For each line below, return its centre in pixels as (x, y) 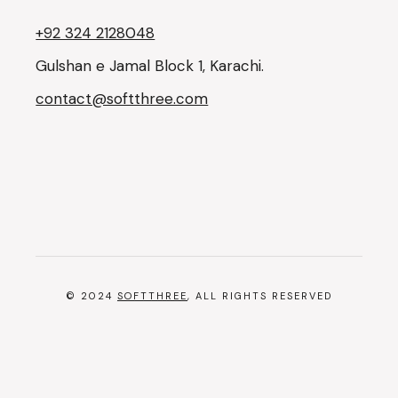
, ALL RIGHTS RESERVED (259, 295)
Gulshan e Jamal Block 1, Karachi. (150, 65)
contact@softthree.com (122, 98)
